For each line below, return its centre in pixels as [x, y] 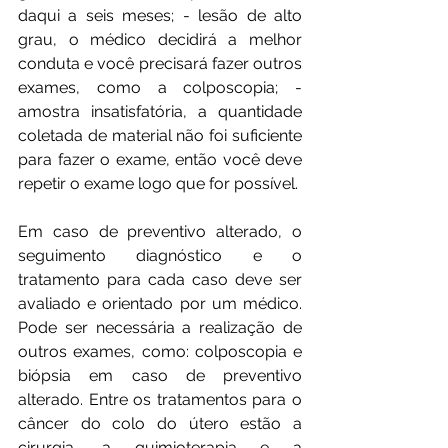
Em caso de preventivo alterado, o [160, 232]
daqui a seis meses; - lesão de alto [160, 16]
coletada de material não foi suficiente [160, 136]
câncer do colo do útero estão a [160, 424]
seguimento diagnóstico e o [160, 256]
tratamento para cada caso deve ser [160, 280]
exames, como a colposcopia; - [160, 88]
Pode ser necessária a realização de [160, 328]
